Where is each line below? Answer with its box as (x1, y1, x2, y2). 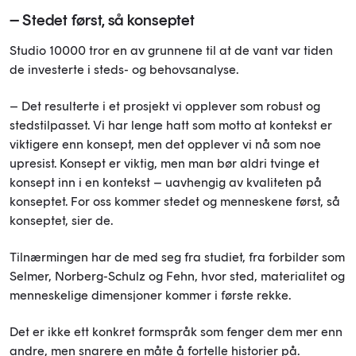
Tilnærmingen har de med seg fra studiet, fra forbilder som (10, 250, 345, 265)
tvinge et (270, 156, 319, 172)
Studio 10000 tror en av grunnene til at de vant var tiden (10, 43, 333, 59)
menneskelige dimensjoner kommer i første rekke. (10, 288, 291, 304)
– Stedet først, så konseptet (10, 10, 195, 30)
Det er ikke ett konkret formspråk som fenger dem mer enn (10, 324, 342, 340)
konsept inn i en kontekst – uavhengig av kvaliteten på (10, 175, 322, 191)
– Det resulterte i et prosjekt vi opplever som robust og (10, 99, 320, 114)
